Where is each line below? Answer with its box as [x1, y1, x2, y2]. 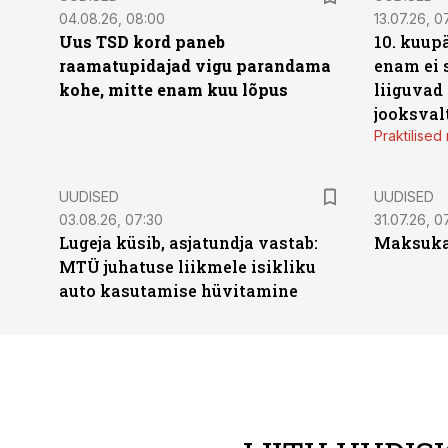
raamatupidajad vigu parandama [59, 55, 331, 76]
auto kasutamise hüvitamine [59, 280, 298, 301]
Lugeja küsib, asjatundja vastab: [59, 232, 318, 253]
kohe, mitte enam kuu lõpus [59, 79, 288, 100]
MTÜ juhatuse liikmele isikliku [59, 256, 316, 277]
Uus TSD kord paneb [59, 31, 225, 52]
